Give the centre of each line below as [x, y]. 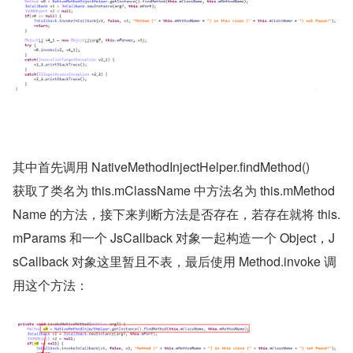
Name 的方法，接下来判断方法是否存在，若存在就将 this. [176, 214]
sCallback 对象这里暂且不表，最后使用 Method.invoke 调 [175, 262]
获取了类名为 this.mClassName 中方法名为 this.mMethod [174, 191]
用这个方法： [50, 285]
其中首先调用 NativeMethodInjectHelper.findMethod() [161, 167]
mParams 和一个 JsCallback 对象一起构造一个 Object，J [174, 238]
